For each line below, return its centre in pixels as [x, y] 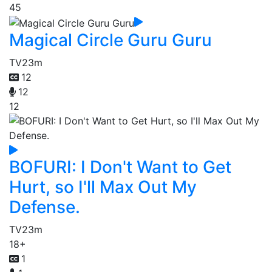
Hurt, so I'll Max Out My [103, 187]
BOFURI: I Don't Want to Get [120, 167]
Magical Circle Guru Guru [110, 40]
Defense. [45, 207]
